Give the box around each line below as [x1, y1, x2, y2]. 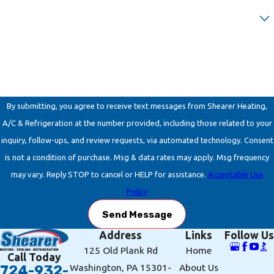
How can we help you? [4, 38, 89, 48]
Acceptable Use [207, 169, 264, 179]
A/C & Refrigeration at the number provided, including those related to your [2, 118, 272, 127]
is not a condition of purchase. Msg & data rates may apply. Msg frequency [5, 152, 269, 161]
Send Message [102, 208, 172, 220]
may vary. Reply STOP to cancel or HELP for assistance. [10, 169, 208, 179]
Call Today [7, 251, 61, 263]
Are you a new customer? [4, 6, 100, 17]
